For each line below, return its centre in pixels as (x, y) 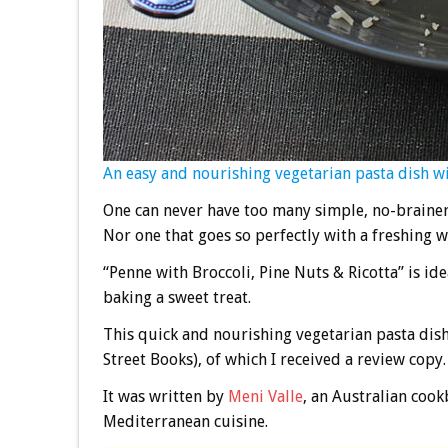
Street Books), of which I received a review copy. (274, 360)
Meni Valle (265, 397)
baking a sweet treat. (176, 298)
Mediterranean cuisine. (185, 422)
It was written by (165, 397)
